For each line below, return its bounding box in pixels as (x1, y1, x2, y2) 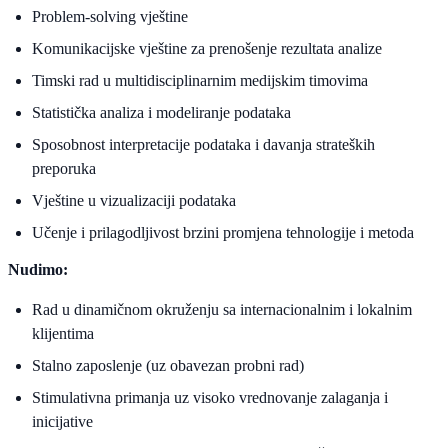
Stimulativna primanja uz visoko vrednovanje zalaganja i (32, 389, 388, 407)
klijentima (32, 325, 94, 343)
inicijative (32, 413, 93, 431)
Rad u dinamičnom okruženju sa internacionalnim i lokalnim (32, 301, 412, 319)
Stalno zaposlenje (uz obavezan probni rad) (32, 357, 304, 375)
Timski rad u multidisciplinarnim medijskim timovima (32, 72, 368, 90)
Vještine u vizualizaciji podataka (32, 192, 236, 210)
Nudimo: (8, 261, 68, 279)
